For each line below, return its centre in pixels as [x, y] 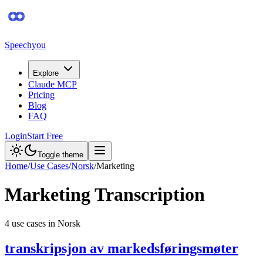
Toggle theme [60, 155]
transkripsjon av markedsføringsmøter [122, 248]
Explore [46, 73]
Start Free [45, 136]
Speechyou [25, 45]
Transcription [148, 195]
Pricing [41, 95]
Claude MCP [53, 84]
